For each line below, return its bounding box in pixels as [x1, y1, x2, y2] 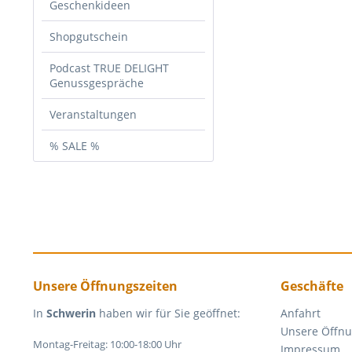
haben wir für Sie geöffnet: [96, 306, 240, 321]
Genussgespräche [49, 75, 144, 90]
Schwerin [46, 306, 96, 321]
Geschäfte [280, 277, 343, 295]
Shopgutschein [49, 29, 128, 44]
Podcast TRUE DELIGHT [49, 60, 169, 75]
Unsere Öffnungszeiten [33, 277, 178, 295]
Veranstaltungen [49, 107, 137, 122]
